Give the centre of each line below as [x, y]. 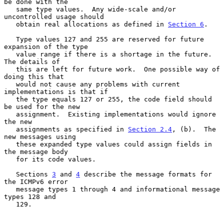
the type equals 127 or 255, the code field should [10, 99]
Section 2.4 [150, 129]
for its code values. [10, 159]
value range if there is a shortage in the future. [10, 54]
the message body [36, 151]
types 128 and [30, 196]
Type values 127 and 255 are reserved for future [10, 39]
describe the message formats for [146, 174]
